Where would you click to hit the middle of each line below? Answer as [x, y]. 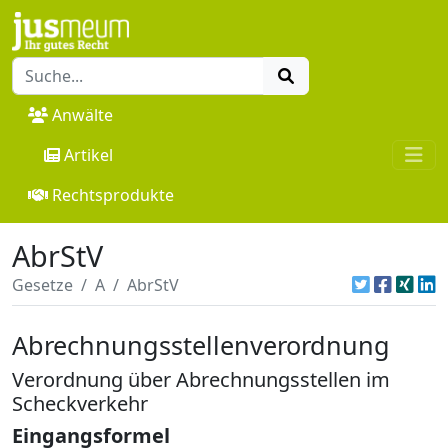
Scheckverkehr [80, 403]
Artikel [88, 154]
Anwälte [82, 114]
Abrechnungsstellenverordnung [201, 344]
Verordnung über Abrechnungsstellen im [201, 379]
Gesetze [42, 284]
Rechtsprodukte [113, 194]
